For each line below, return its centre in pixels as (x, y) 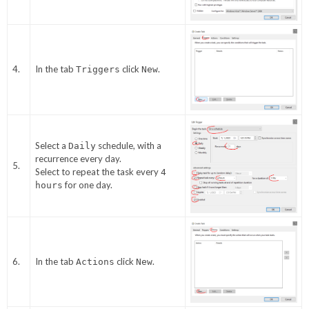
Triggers (98, 70)
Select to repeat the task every (98, 172)
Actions (95, 262)
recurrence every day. (78, 159)
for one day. (87, 185)
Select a (51, 146)
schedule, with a (128, 146)
